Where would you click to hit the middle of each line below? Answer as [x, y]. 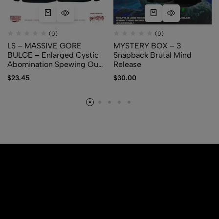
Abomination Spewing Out [54, 64]
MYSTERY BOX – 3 [147, 45]
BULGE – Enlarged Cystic [53, 55]
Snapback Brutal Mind [152, 55]
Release [127, 64]
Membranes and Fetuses [51, 73]
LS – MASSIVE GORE [44, 45]
